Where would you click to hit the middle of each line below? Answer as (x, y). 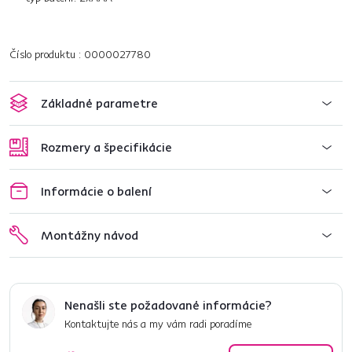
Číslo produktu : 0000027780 (80, 54)
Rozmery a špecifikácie (106, 147)
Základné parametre (99, 103)
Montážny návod (90, 235)
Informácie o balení (96, 191)
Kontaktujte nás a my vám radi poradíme (158, 324)
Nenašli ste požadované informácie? (168, 305)
